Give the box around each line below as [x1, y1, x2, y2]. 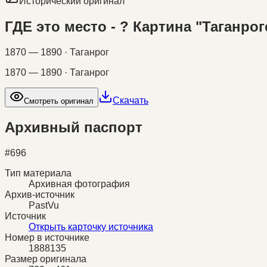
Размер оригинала [5, 253, 86, 264]
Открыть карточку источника [29, 221, 153, 232]
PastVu [29, 200, 59, 210]
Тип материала [5, 167, 72, 178]
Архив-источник [5, 189, 74, 200]
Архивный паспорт [5, 119, 142, 135]
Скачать [113, 95, 148, 105]
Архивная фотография [29, 178, 130, 189]
